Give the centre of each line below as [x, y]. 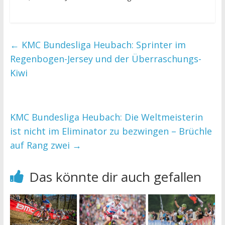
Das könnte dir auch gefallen [115, 177]
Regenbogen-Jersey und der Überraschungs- [105, 59]
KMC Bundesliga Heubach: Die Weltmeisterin [106, 117]
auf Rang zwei [41, 145]
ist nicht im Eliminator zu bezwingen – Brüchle [111, 131]
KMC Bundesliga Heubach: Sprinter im [102, 44]
